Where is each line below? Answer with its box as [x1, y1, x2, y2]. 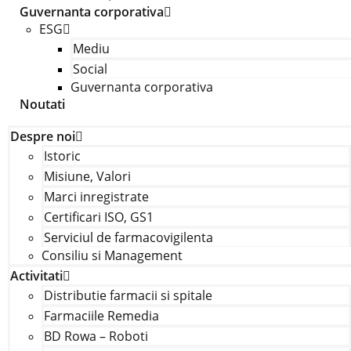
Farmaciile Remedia [43, 307, 159, 324]
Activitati [9, 267, 63, 284]
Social [72, 60, 107, 78]
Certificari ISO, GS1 [43, 208, 154, 226]
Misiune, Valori [43, 168, 131, 185]
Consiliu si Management [41, 247, 183, 264]
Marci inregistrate [43, 188, 149, 205]
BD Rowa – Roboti [43, 327, 148, 345]
